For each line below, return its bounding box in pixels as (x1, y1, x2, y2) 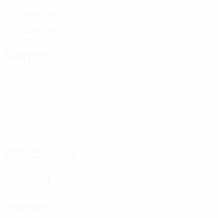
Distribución (4, 145, 74, 161)
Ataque (4, 47, 45, 63)
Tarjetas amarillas (4, 25, 67, 36)
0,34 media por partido (4, 8, 83, 19)
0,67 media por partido (4, 33, 83, 44)
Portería (4, 200, 50, 216)
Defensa (4, 169, 51, 185)
